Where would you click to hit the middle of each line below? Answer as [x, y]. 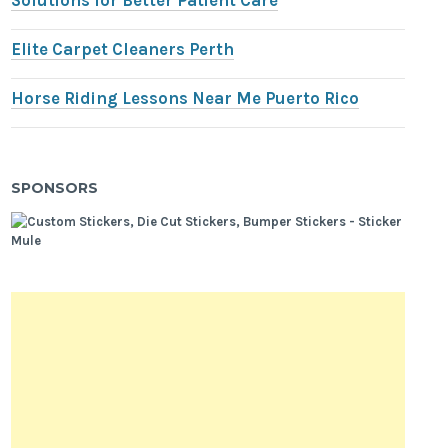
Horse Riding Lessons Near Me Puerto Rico [185, 99]
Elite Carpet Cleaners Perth [123, 50]
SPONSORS [55, 187]
